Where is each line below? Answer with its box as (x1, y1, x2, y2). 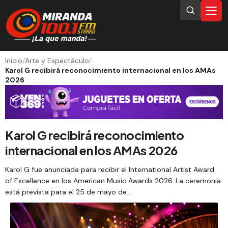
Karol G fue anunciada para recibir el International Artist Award (5, 164, 214, 174)
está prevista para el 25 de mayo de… (5, 187, 131, 196)
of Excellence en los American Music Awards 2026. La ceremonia (5, 176, 221, 185)
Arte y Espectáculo (25, 56, 89, 65)
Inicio (5, 56, 22, 65)
